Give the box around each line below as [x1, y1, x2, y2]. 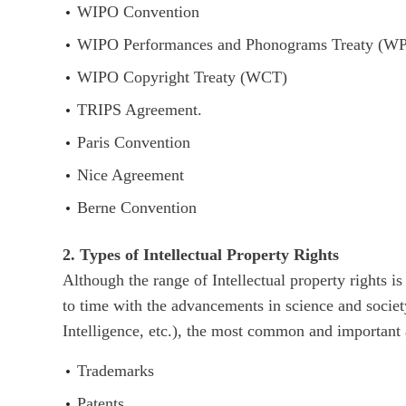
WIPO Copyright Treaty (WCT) [77, 68, 288, 87]
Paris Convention [77, 133, 191, 152]
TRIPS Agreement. [77, 101, 203, 120]
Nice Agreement [77, 166, 185, 185]
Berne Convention [77, 198, 198, 217]
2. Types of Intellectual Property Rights [63, 246, 340, 265]
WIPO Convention [77, 3, 200, 22]
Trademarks [77, 362, 155, 381]
